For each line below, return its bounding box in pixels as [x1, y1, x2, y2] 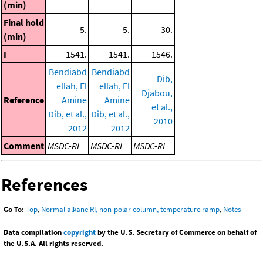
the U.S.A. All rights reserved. [4, 238, 103, 249]
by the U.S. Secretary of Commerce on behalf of [96, 227, 257, 238]
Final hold [4, 16, 44, 28]
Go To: [4, 204, 24, 215]
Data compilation [4, 227, 63, 238]
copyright [63, 227, 96, 238]
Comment [4, 139, 44, 151]
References [1, 173, 87, 195]
